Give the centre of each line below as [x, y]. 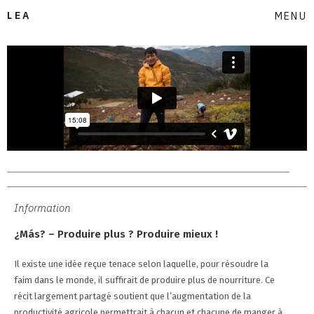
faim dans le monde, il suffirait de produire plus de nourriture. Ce [144, 280]
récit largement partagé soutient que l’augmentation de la [132, 296]
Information [42, 207]
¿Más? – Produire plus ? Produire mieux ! [116, 234]
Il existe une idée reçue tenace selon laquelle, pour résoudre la [141, 264]
